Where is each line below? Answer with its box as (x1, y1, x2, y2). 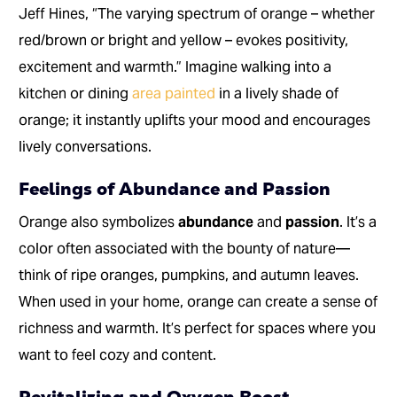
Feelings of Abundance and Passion (19, 177, 331, 201)
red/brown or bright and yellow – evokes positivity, (19, 31, 349, 51)
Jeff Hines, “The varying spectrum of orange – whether (19, 4, 376, 24)
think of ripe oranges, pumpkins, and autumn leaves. (19, 266, 360, 285)
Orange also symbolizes (19, 213, 179, 232)
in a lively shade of (215, 84, 339, 104)
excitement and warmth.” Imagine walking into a (19, 58, 332, 77)
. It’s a (339, 213, 378, 232)
